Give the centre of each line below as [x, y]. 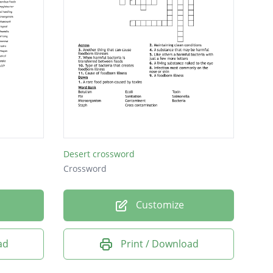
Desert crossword [99, 154]
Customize [158, 204]
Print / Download [160, 243]
